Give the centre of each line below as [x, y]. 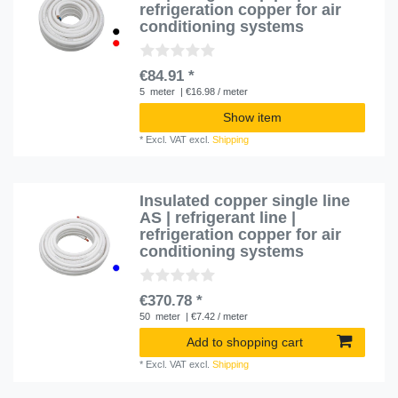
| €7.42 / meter [216, 317]
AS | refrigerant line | [218, 218]
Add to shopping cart [245, 342]
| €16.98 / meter [213, 91]
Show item [252, 117]
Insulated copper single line [245, 201]
